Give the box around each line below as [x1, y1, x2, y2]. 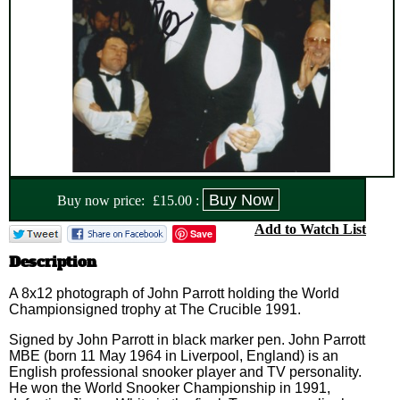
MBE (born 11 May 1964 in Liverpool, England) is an [9, 347, 338, 363]
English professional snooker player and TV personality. [9, 363, 362, 379]
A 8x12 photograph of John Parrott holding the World [9, 285, 339, 301]
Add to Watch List [254, 221, 366, 237]
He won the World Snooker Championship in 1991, [9, 379, 330, 396]
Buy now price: [57, 192, 145, 208]
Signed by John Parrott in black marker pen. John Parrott [9, 331, 365, 347]
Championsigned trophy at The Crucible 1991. [9, 301, 301, 317]
